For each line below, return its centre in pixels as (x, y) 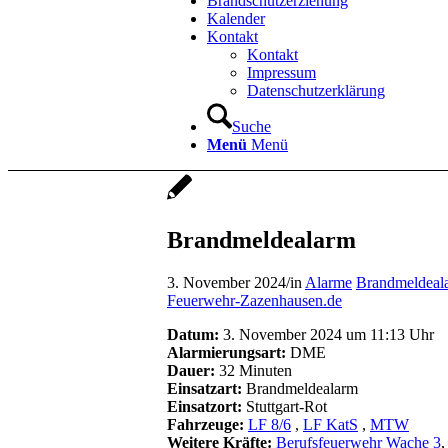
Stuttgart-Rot (284, 406)
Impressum (281, 72)
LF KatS (330, 424)
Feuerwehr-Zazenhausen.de (254, 300)
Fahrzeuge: (205, 424)
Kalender (236, 18)
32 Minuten (253, 370)
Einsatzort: (204, 406)
